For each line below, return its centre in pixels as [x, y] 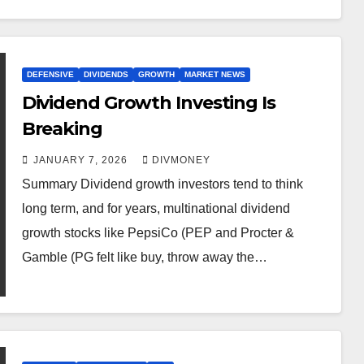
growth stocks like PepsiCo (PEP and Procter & [158, 232]
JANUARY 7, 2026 [82, 160]
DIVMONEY [181, 160]
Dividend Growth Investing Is [148, 102]
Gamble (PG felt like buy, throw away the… [144, 257]
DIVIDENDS [106, 74]
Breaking [62, 128]
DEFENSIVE [50, 74]
